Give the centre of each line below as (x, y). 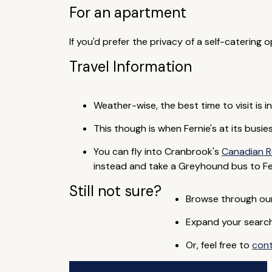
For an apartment (127, 12)
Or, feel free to (219, 245)
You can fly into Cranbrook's (157, 151)
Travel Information (130, 66)
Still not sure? (115, 191)
